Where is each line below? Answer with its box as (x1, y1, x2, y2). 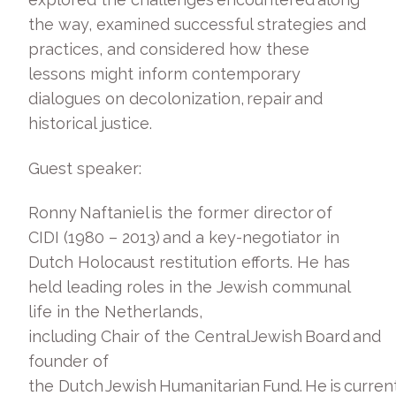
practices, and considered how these (28, 40, 309, 58)
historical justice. (28, 114, 161, 133)
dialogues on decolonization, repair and (28, 89, 323, 108)
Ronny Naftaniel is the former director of (28, 203, 332, 222)
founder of (28, 352, 109, 370)
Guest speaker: (28, 158, 148, 178)
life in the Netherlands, (28, 302, 202, 321)
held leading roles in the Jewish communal (28, 278, 350, 296)
